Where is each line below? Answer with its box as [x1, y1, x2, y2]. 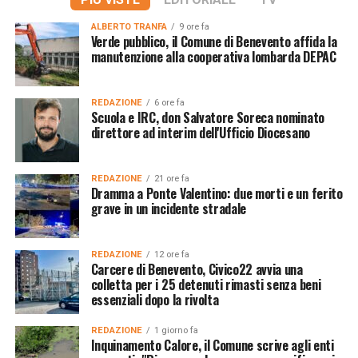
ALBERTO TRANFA [90, 21, 167, 32]
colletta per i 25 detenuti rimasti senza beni [90, 274, 321, 294]
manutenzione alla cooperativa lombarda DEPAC [90, 46, 336, 66]
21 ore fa [153, 173, 189, 184]
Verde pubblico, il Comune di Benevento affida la [90, 31, 337, 51]
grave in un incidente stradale [90, 198, 247, 218]
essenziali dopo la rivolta [90, 289, 219, 309]
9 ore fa [178, 21, 209, 32]
